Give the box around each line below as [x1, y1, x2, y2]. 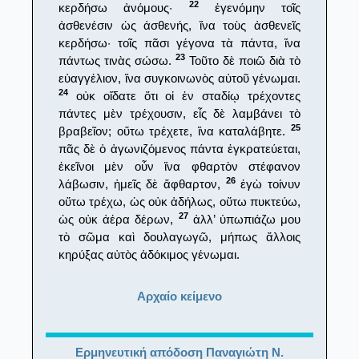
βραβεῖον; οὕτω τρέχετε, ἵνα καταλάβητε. [58, 123, 291, 138]
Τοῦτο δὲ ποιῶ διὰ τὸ [185, 53, 301, 67]
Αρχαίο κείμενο [137, 289, 222, 304]
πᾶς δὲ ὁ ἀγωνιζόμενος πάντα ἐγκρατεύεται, [58, 141, 301, 155]
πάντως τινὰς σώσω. [58, 53, 175, 67]
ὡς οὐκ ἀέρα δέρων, [58, 212, 179, 226]
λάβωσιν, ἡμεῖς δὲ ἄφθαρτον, [58, 176, 226, 191]
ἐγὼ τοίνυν [235, 176, 301, 191]
